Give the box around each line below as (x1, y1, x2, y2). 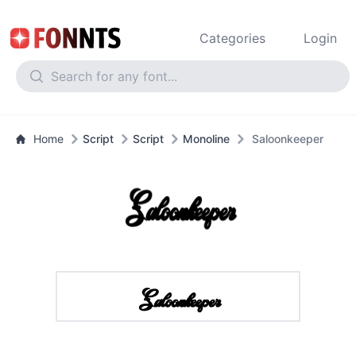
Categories (199, 30, 265, 46)
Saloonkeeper (252, 132, 323, 145)
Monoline (183, 132, 230, 145)
